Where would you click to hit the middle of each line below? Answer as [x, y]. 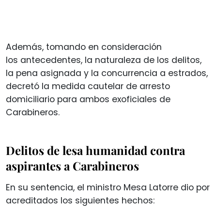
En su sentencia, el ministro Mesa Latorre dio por [108, 187]
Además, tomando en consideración [84, 47]
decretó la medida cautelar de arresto [88, 86]
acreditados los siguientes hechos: [80, 200]
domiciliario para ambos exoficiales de [88, 99]
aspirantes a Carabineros [72, 165]
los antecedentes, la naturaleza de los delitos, [104, 60]
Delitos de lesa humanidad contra [95, 150]
